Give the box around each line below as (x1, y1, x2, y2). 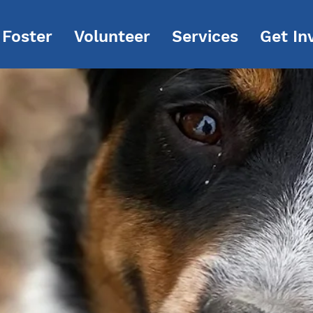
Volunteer (74, 27, 150, 46)
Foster (2, 27, 52, 46)
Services (172, 27, 238, 46)
